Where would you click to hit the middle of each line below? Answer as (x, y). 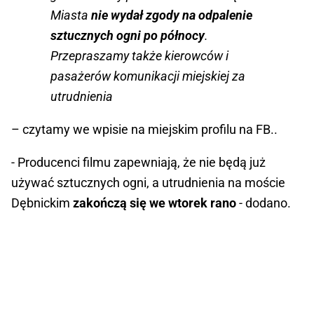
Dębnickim (42, 203)
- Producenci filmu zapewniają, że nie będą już (138, 163)
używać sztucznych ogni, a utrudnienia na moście (148, 183)
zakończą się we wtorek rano (155, 203)
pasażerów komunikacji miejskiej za (148, 76)
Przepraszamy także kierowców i (139, 56)
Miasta (71, 15)
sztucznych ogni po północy (128, 36)
